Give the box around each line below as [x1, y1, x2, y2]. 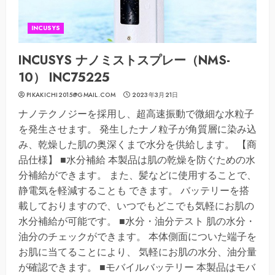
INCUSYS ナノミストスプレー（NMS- [18, 52, 230, 69]
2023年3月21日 [131, 90, 179, 99]
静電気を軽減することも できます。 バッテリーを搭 [18, 184, 249, 197]
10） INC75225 [18, 69, 110, 87]
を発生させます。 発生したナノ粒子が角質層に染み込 [18, 122, 257, 136]
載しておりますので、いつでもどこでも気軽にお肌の [18, 199, 254, 212]
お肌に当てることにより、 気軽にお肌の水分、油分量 [18, 245, 257, 258]
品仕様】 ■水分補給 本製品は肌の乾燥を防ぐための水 [18, 153, 255, 166]
